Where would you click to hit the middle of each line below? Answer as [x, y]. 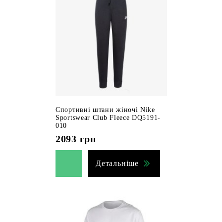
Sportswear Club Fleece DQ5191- [108, 118]
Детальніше [117, 163]
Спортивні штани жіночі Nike [105, 110]
